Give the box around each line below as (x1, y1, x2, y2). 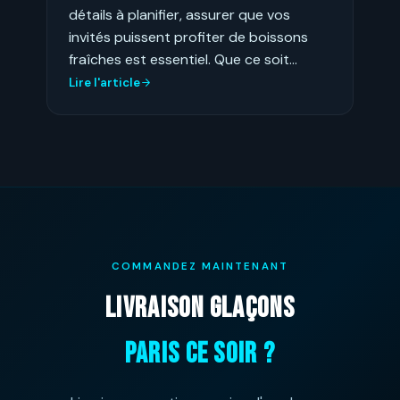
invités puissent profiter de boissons (69, 28, 308, 46)
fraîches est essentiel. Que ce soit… (69, 50, 297, 69)
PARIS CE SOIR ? (124, 337, 276, 371)
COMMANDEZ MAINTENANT (112, 260, 288, 273)
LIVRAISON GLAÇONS (105, 291, 295, 326)
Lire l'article (69, 75, 140, 90)
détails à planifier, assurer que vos (69, 5, 290, 24)
